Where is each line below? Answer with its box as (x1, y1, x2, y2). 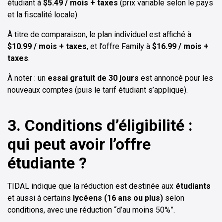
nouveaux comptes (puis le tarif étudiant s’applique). (7, 85, 188, 95)
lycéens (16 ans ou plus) (73, 193, 163, 203)
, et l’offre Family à (87, 42, 152, 52)
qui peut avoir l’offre (7, 135, 151, 154)
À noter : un (7, 73, 48, 83)
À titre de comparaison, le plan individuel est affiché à (7, 30, 191, 40)
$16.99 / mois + (152, 42, 209, 52)
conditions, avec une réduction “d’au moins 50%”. (7, 205, 175, 215)
